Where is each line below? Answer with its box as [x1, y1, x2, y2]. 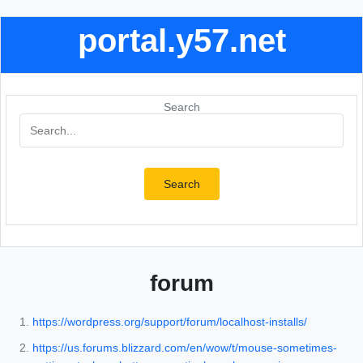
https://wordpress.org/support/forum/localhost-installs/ [32, 315, 307, 329]
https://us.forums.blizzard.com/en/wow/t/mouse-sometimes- [32, 341, 337, 355]
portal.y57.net [77, 22, 286, 59]
